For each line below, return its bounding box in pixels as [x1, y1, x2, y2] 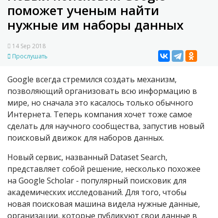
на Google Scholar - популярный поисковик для [7, 175, 186, 186]
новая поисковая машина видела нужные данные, [7, 199, 200, 210]
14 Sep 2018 [11, 42, 46, 51]
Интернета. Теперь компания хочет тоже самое [7, 109, 192, 120]
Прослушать [11, 52, 48, 61]
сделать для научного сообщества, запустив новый [7, 121, 204, 132]
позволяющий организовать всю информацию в [7, 86, 197, 97]
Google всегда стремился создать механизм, [7, 74, 177, 85]
